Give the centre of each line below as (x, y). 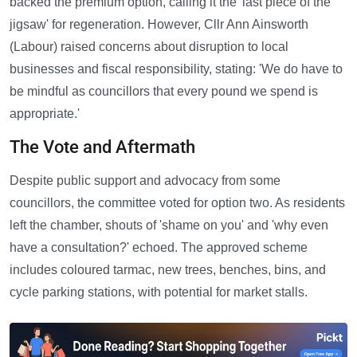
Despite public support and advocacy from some (145, 181)
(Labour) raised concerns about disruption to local (149, 47)
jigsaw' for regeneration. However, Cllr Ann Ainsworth (159, 25)
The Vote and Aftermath (102, 147)
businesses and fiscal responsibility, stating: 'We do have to (176, 69)
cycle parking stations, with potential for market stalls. (159, 292)
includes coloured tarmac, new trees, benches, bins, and (168, 270)
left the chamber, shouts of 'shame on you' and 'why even (169, 226)
